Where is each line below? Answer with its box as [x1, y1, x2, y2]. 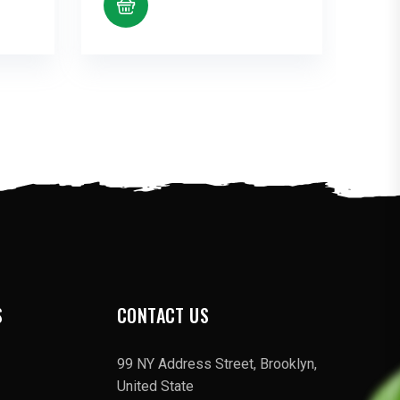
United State [117, 377, 194, 395]
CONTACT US [117, 301, 209, 329]
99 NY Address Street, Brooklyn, [117, 354, 317, 372]
